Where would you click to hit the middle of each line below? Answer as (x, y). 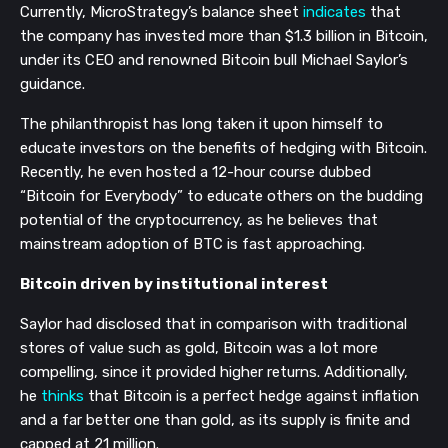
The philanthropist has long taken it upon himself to (201, 124)
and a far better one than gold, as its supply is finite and (215, 420)
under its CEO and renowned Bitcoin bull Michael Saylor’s (214, 60)
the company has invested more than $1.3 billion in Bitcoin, (224, 36)
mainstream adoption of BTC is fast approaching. (192, 244)
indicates (334, 12)
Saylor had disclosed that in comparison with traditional (213, 324)
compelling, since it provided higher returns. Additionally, (214, 372)
